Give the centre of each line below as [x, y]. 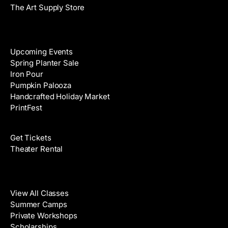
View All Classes [39, 193]
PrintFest [26, 107]
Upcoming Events [41, 51]
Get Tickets [31, 137]
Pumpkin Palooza [41, 85]
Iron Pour [27, 74]
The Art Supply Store [48, 7]
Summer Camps [39, 204]
